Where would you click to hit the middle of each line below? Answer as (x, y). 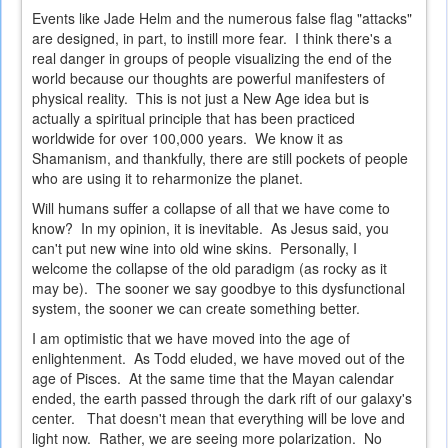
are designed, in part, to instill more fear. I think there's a (212, 38)
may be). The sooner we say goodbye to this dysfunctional (218, 288)
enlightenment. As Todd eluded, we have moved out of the (218, 358)
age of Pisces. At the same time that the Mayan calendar (213, 378)
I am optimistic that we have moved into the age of (191, 338)
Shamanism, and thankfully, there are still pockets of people (220, 158)
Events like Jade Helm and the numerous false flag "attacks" (222, 18)
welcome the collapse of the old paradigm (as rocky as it (209, 268)
